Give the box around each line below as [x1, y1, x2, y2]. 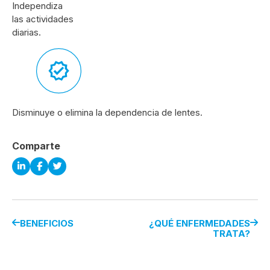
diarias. [12, 26, 41, 38]
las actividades [12, 13, 74, 25]
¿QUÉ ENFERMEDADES [149, 217, 250, 229]
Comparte [12, 139, 60, 152]
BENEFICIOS [20, 217, 74, 229]
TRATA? [213, 227, 250, 239]
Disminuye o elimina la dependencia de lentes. [12, 106, 202, 118]
